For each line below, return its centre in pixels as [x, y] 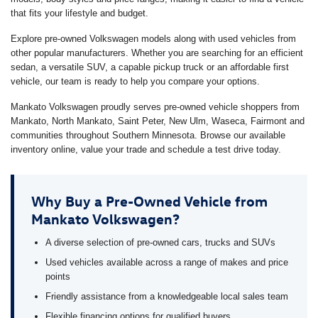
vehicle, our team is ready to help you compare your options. [135, 81]
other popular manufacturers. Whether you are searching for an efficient [157, 53]
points [58, 276]
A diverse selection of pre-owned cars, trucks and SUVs [160, 242]
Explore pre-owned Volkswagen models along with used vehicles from [153, 38]
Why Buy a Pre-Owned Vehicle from [149, 200]
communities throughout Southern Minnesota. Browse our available [148, 135]
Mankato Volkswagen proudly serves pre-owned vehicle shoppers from [155, 106]
